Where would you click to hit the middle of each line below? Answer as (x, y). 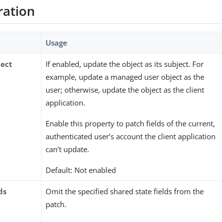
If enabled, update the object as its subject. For (125, 64)
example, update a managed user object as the (125, 77)
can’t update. (68, 149)
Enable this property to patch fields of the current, (131, 124)
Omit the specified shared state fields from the (125, 192)
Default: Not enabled (81, 170)
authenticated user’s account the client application (131, 137)
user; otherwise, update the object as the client (125, 90)
